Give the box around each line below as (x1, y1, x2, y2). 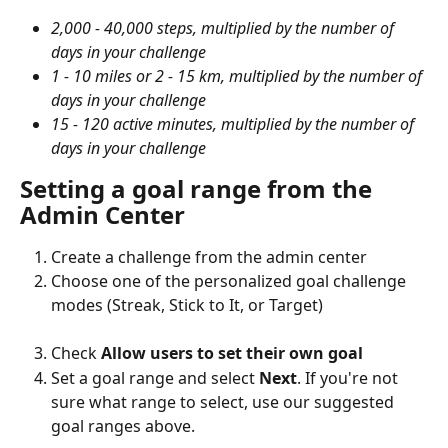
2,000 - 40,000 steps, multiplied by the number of (51, 16, 398, 39)
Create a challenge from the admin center (51, 245, 367, 268)
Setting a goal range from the (20, 171, 378, 205)
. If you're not (297, 366, 402, 389)
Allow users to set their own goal (101, 342, 363, 365)
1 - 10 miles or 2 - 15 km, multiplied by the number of (51, 64, 426, 87)
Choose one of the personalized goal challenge (51, 270, 410, 293)
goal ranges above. (51, 414, 195, 437)
